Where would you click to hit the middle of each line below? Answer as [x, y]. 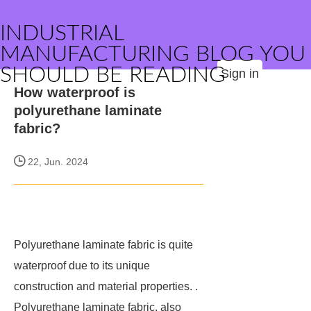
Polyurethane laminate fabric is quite [103, 245]
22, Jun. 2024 [57, 162]
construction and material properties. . [106, 286]
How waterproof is [75, 92]
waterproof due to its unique [82, 266]
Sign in [240, 74]
